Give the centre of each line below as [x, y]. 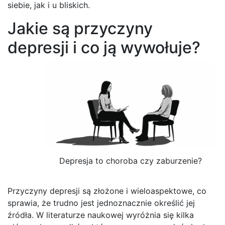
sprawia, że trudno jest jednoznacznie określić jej [101, 203]
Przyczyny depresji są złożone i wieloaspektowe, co [107, 191]
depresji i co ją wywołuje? [104, 47]
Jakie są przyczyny [80, 28]
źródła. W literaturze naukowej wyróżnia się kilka [101, 215]
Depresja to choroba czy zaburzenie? [131, 160]
